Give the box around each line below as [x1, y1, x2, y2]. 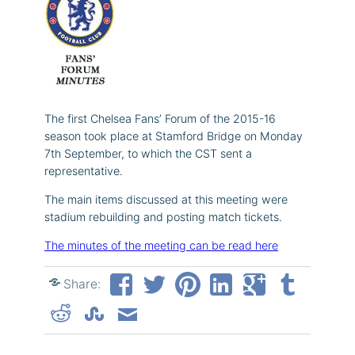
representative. [44, 163, 123, 177]
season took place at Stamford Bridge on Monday [44, 128, 303, 143]
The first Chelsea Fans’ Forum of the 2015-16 [44, 111, 276, 125]
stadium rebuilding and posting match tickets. [44, 210, 282, 224]
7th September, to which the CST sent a [44, 146, 252, 160]
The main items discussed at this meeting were [44, 193, 288, 207]
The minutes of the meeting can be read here [44, 239, 278, 253]
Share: [63, 276, 101, 292]
